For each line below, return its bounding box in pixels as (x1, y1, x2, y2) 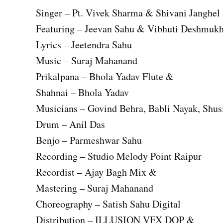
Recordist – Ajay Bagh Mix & (36, 165, 157, 179)
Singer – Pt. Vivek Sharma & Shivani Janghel (36, 6, 220, 20)
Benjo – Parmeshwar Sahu (36, 133, 142, 147)
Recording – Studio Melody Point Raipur (36, 149, 202, 163)
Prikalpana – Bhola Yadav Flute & (36, 70, 174, 84)
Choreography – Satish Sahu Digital (36, 197, 181, 211)
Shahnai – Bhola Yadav (36, 86, 129, 100)
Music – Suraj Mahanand (36, 54, 137, 68)
